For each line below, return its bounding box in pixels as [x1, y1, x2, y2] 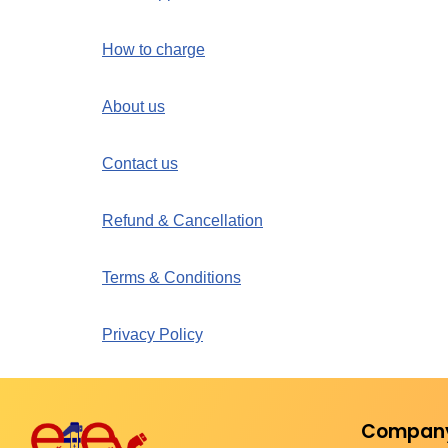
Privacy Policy [102, 326, 203, 343]
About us [102, 98, 165, 115]
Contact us [102, 155, 178, 172]
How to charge [102, 41, 205, 58]
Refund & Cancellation [102, 212, 263, 229]
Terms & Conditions [102, 269, 241, 286]
